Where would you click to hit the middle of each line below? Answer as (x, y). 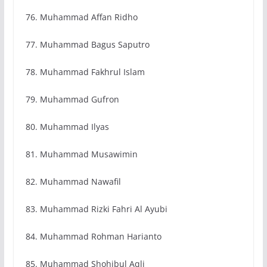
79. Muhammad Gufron (72, 100)
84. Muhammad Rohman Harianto (93, 237)
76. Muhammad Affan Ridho (81, 17)
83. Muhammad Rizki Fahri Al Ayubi (96, 209)
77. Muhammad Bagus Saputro (87, 45)
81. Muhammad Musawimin (81, 154)
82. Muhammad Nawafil (73, 182)
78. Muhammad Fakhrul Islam (85, 72)
